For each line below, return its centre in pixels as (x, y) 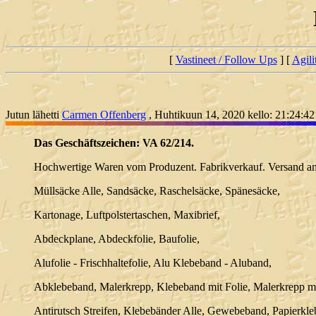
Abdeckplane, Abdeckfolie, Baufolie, (117, 239)
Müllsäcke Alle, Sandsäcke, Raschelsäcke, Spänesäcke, (157, 191)
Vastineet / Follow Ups (226, 60)
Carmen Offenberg (104, 115)
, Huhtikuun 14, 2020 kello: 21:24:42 (230, 115)
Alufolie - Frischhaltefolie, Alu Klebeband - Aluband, (153, 263)
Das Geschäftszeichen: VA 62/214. (114, 143)
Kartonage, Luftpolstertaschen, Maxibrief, (127, 215)
